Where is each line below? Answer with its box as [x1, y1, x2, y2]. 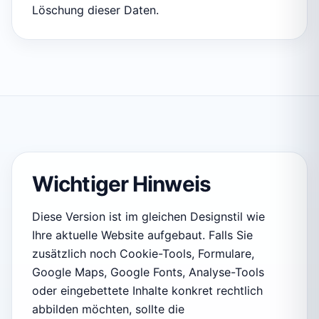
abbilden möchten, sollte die [32, 302, 184, 317]
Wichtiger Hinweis [32, 171, 211, 197]
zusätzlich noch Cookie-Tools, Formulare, [32, 246, 254, 261]
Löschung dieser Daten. [32, 3, 159, 18]
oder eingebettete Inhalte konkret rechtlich [32, 283, 263, 298]
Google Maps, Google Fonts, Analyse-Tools [32, 265, 264, 280]
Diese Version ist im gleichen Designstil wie [32, 209, 265, 224]
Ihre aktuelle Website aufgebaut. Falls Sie [32, 228, 253, 243]
